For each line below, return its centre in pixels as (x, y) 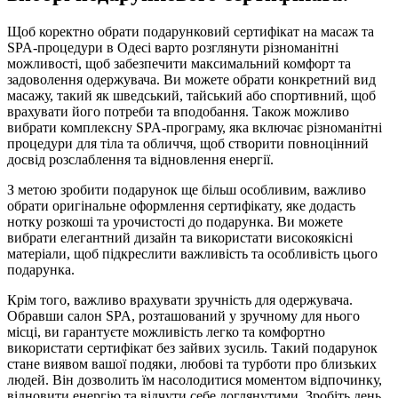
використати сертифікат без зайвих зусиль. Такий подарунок (192, 348)
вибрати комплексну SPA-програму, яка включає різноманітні (195, 128)
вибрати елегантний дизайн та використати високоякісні (180, 238)
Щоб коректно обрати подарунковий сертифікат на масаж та (191, 32)
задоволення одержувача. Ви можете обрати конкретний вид (191, 80)
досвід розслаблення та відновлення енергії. (140, 160)
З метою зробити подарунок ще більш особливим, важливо (187, 190)
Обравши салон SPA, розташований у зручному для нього (183, 316)
